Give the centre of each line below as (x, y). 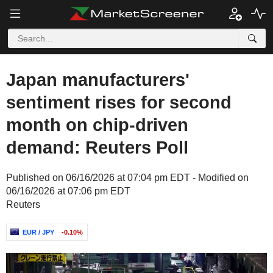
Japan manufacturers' (98, 80)
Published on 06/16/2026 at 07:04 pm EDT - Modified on (127, 178)
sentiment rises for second (119, 102)
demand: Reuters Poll (97, 147)
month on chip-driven (97, 125)
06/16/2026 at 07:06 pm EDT (68, 191)
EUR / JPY (38, 232)
